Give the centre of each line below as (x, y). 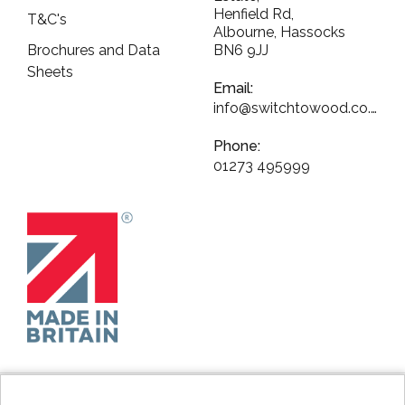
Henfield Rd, (254, 14)
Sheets (50, 72)
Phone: (237, 146)
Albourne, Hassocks (279, 32)
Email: (233, 88)
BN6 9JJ (241, 50)
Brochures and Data (94, 50)
